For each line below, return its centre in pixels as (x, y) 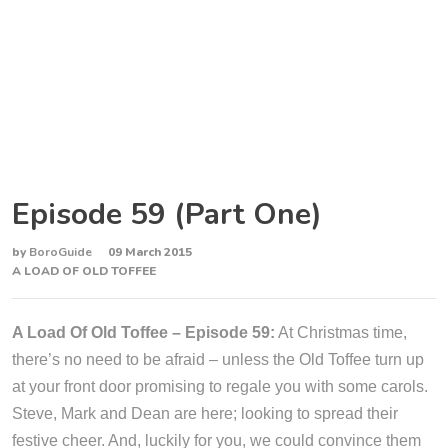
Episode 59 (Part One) (167, 214)
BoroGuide (62, 252)
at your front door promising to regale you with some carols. (220, 386)
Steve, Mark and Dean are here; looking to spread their (205, 413)
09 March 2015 (150, 252)
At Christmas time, (341, 332)
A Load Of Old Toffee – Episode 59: (143, 332)
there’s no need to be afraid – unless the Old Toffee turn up (218, 359)
